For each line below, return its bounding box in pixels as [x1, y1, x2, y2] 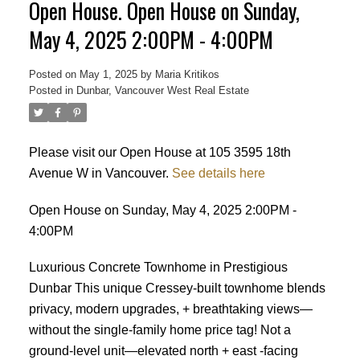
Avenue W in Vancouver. [28, 165, 172, 180]
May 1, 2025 [79, 67, 137, 80]
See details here [171, 165, 265, 180]
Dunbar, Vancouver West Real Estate [76, 84, 249, 96]
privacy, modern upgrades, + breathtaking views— [28, 301, 313, 317]
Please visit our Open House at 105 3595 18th [28, 144, 291, 159]
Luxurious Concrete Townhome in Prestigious [28, 260, 288, 275]
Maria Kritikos [154, 67, 219, 80]
